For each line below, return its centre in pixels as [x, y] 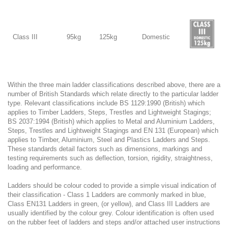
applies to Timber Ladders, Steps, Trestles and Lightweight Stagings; [109, 112]
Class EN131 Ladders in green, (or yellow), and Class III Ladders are [109, 204]
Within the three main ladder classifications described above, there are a [114, 85]
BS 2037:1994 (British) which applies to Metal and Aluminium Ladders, [111, 121]
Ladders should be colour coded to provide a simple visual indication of [112, 186]
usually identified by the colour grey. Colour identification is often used [111, 213]
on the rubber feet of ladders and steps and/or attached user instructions [114, 222]
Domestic [156, 37]
